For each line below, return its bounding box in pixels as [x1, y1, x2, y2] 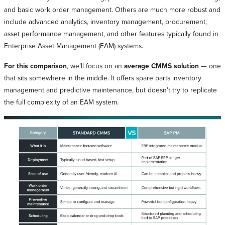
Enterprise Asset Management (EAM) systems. [4, 40, 143, 50]
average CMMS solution [124, 60, 199, 71]
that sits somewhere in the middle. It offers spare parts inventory [4, 72, 201, 82]
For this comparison [4, 60, 67, 71]
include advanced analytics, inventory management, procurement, [4, 16, 207, 26]
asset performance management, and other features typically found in [4, 28, 218, 38]
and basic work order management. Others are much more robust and [4, 4, 220, 14]
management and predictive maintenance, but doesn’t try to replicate [4, 84, 217, 94]
